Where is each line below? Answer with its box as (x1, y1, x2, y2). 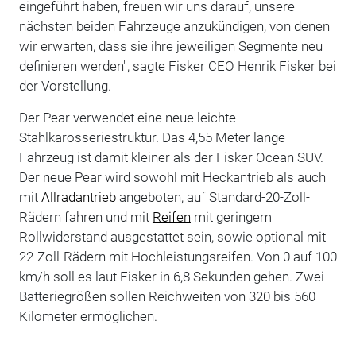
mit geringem (190, 208, 272, 225)
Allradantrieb (41, 188, 116, 205)
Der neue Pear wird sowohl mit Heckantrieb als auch (18, 168, 326, 185)
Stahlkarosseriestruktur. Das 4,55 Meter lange (18, 129, 285, 145)
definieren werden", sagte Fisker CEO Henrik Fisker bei (18, 57, 336, 74)
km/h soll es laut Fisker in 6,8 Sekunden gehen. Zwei (18, 268, 324, 284)
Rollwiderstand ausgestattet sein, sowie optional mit (18, 228, 326, 245)
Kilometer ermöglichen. (18, 308, 157, 324)
